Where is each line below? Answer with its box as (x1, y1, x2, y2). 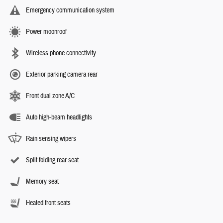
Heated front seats (26, 199, 71, 208)
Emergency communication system (26, 6, 114, 15)
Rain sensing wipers (26, 134, 76, 144)
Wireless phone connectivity (26, 49, 96, 58)
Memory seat (26, 177, 59, 187)
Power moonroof (26, 27, 67, 37)
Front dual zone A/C (26, 92, 75, 101)
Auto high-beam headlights (26, 113, 92, 122)
